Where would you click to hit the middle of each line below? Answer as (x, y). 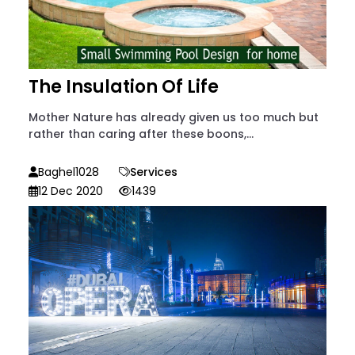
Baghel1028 (69, 172)
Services (154, 172)
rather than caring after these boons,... (141, 134)
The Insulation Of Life (124, 87)
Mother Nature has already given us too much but (174, 118)
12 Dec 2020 (71, 191)
